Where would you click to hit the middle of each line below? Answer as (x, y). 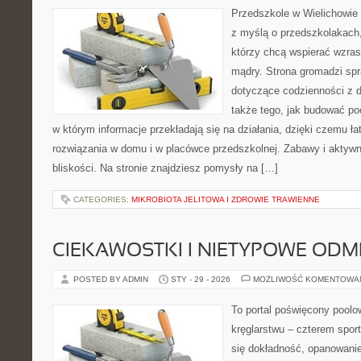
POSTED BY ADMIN (112, 279)
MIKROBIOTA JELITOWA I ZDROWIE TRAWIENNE (226, 199)
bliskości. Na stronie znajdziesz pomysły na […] (165, 168)
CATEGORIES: (102, 199)
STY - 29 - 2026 (201, 279)
